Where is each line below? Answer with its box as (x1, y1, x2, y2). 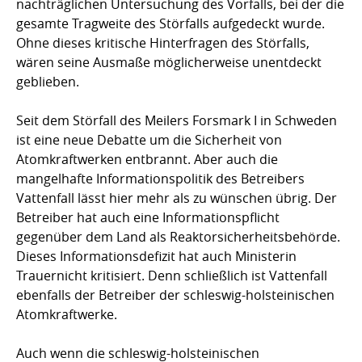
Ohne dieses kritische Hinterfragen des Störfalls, (16, 33, 309, 52)
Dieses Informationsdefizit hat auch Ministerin (16, 246, 297, 265)
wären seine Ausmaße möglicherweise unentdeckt (16, 53, 322, 71)
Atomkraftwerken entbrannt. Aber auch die (16, 149, 278, 168)
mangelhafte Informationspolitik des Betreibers (16, 169, 305, 187)
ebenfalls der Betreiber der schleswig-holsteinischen (16, 285, 335, 304)
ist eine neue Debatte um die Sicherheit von (16, 130, 282, 149)
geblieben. (16, 72, 79, 90)
